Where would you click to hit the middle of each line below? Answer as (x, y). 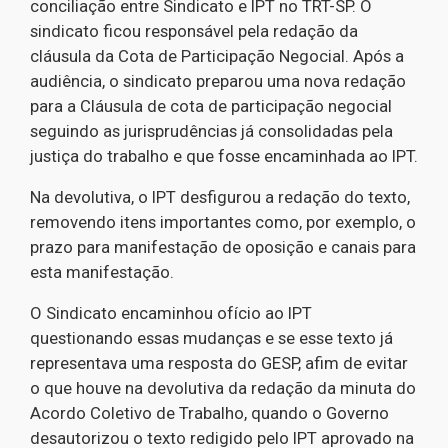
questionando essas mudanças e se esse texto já (211, 337)
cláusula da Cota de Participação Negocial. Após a (217, 55)
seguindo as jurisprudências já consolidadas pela (211, 130)
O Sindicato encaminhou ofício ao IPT (171, 312)
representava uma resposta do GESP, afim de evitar (219, 362)
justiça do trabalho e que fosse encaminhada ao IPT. (224, 155)
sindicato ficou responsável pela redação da (194, 30)
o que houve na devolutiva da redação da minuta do (223, 387)
